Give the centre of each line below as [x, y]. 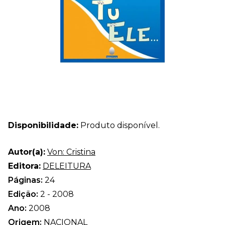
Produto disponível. [119, 125]
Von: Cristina [71, 152]
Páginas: [26, 180]
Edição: [24, 194]
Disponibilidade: [43, 125]
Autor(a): [27, 152]
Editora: [24, 166]
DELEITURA [67, 166]
